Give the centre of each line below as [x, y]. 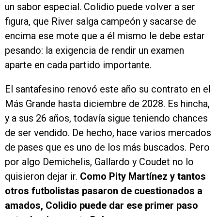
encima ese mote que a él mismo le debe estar [105, 36]
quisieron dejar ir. [42, 177]
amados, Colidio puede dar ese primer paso [101, 206]
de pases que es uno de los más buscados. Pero [107, 147]
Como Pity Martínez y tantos [143, 177]
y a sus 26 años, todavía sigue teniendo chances [106, 118]
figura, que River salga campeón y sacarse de [101, 22]
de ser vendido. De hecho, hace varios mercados [108, 133]
